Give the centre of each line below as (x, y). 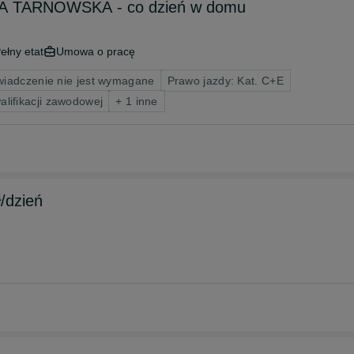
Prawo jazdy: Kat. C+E (225, 81)
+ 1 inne (137, 101)
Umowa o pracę (96, 51)
